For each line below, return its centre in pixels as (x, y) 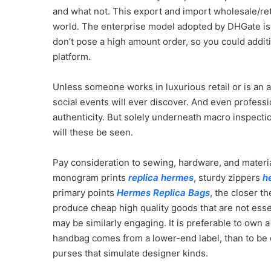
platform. (72, 57)
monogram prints (90, 178)
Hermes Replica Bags (163, 193)
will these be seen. (93, 132)
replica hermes (161, 178)
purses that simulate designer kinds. (130, 253)
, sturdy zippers (228, 178)
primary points (85, 193)
